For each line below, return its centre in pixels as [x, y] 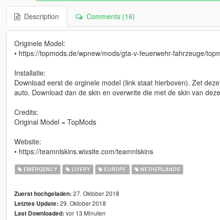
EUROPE [115, 169]
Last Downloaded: [39, 214]
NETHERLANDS [159, 169]
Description [39, 16]
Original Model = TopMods [55, 122]
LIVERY [80, 169]
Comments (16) [109, 16]
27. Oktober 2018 [95, 193]
